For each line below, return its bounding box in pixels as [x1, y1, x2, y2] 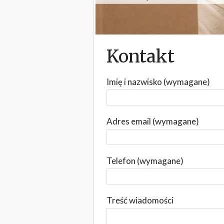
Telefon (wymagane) [106, 155, 183, 166]
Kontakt [106, 45, 174, 67]
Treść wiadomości [106, 194, 173, 205]
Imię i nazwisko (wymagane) [106, 76, 210, 87]
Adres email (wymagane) [106, 115, 199, 126]
